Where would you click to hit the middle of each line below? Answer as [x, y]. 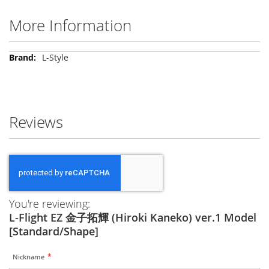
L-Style [55, 58]
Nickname [29, 257]
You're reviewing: [50, 204]
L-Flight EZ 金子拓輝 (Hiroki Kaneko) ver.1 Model [133, 218]
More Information [70, 26]
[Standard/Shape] [54, 231]
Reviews [36, 122]
